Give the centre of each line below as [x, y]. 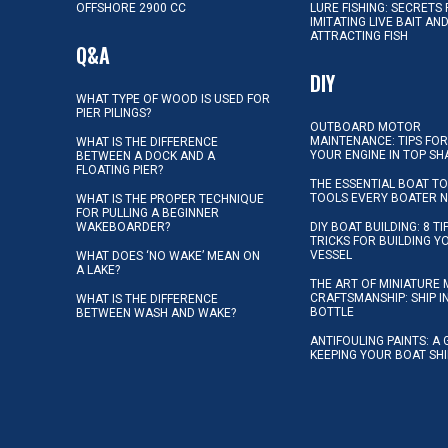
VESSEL [331, 254]
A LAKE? [98, 269]
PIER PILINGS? [113, 112]
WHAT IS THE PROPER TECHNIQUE [170, 198]
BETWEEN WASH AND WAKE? [156, 312]
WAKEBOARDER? [123, 226]
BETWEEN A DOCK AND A [145, 155]
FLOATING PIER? [119, 169]
